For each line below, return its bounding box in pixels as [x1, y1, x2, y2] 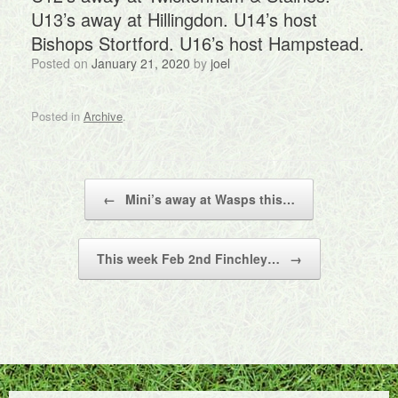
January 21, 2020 [92, 54, 190, 72]
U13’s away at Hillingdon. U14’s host [31, 6, 317, 32]
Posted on [39, 54, 92, 72]
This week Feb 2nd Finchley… [96, 249, 283, 267]
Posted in [31, 107, 84, 124]
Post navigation [31, 178, 111, 195]
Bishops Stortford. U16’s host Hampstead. [31, 30, 364, 56]
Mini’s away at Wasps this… [122, 189, 295, 208]
